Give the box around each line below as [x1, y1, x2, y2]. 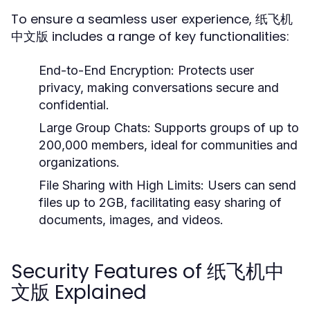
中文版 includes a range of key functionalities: [11, 28, 289, 45]
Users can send [204, 178, 296, 192]
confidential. [39, 98, 109, 112]
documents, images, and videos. [39, 212, 224, 227]
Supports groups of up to [151, 120, 299, 135]
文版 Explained [11, 279, 147, 306]
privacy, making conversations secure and [39, 80, 279, 95]
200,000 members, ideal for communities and [39, 138, 298, 152]
